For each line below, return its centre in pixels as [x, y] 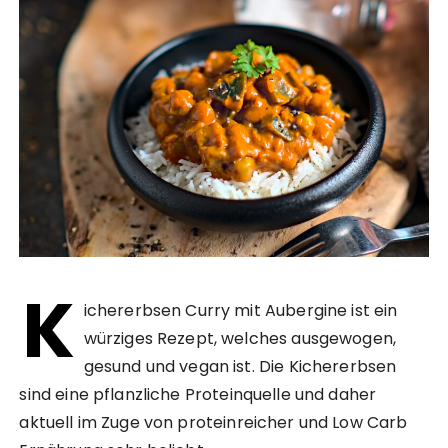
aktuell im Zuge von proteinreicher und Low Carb [213, 422]
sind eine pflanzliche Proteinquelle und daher [198, 394]
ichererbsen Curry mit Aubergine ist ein [240, 310]
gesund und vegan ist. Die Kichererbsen [240, 366]
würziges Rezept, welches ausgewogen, [240, 338]
